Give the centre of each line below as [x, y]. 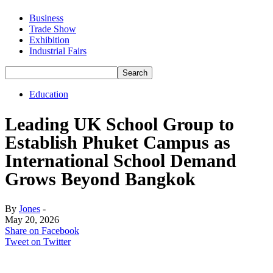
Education [49, 94]
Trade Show [53, 29]
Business [46, 18]
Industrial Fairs [58, 51]
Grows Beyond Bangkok [100, 179]
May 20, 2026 [32, 219]
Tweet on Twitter [38, 241]
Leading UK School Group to [119, 124]
